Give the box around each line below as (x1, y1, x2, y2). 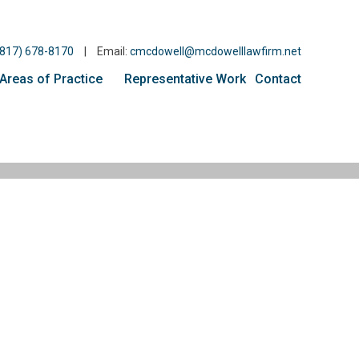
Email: (97, 45, 130, 58)
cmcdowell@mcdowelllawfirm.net (130, 45, 301, 58)
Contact (255, 71, 301, 87)
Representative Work (124, 71, 246, 87)
